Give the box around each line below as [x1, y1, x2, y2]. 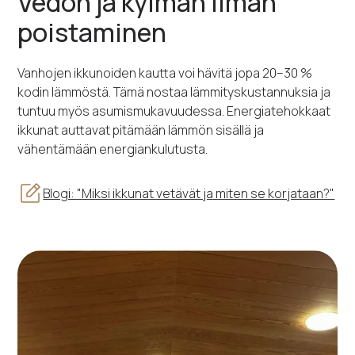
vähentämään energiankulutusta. [17, 140, 208, 158]
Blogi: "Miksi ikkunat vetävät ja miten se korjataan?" [43, 185, 335, 203]
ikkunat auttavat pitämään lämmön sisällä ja [17, 121, 265, 139]
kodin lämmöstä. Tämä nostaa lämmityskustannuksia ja [17, 83, 331, 101]
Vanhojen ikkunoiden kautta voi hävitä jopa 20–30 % [17, 64, 313, 82]
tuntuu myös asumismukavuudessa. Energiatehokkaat [17, 102, 331, 120]
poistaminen [17, 15, 167, 51]
